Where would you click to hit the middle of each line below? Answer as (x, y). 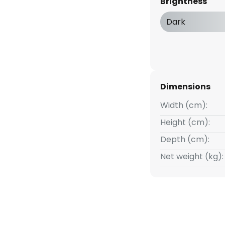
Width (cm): (184, 105)
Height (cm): (185, 123)
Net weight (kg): (192, 157)
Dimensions (185, 87)
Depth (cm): (185, 140)
